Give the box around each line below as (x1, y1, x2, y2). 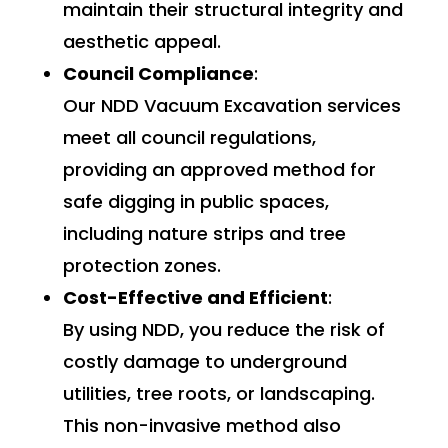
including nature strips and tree (62, 220, 346, 246)
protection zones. (62, 252, 221, 278)
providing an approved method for (62, 156, 376, 182)
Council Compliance (62, 60, 254, 86)
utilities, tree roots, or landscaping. (62, 380, 375, 406)
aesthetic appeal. (62, 28, 221, 54)
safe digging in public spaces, (62, 188, 329, 214)
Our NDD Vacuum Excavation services (62, 92, 401, 118)
